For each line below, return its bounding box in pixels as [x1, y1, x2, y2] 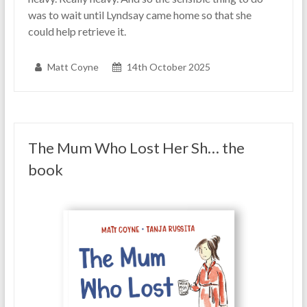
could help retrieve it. [27, 24, 126, 38]
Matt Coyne [47, 60, 99, 73]
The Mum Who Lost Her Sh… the [27, 138, 245, 157]
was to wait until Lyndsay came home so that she [27, 8, 251, 21]
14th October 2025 [126, 60, 210, 73]
